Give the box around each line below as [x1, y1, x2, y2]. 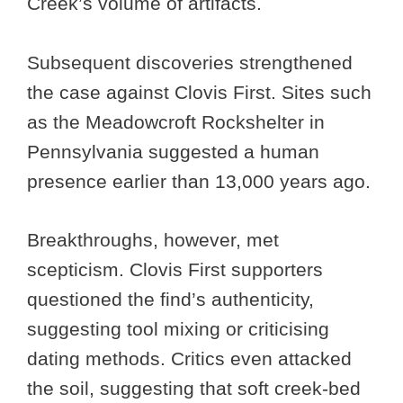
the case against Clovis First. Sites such [27, 82, 372, 103]
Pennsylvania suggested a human [27, 141, 319, 163]
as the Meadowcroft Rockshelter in [27, 112, 325, 133]
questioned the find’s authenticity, [27, 288, 314, 309]
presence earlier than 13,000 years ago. [27, 171, 376, 193]
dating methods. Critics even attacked [27, 347, 352, 369]
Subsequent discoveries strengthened [27, 52, 353, 74]
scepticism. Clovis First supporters [27, 258, 323, 280]
